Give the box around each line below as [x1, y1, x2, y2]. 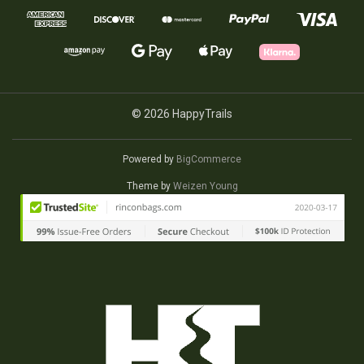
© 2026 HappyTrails [132, 106, 232, 120]
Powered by [123, 153, 176, 165]
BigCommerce [176, 153, 241, 165]
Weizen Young [172, 180, 238, 192]
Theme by [126, 180, 173, 192]
